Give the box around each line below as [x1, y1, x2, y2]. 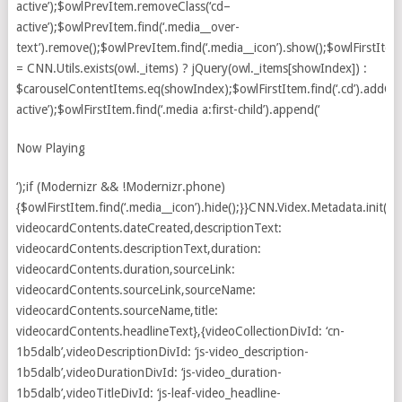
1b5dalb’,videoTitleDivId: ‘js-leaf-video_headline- [15, 386, 281, 400]
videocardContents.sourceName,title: [15, 303, 218, 318]
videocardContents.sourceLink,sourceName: [15, 283, 256, 297]
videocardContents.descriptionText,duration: [15, 241, 261, 256]
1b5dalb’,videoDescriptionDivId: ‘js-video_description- [15, 345, 309, 359]
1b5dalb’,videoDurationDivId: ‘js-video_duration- [15, 365, 282, 380]
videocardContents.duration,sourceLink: [15, 262, 235, 276]
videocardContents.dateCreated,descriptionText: [15, 221, 282, 235]
